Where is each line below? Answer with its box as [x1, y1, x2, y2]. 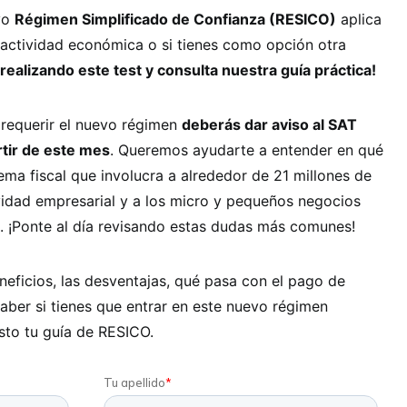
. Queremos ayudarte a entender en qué [110, 141, 383, 160]
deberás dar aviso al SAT [182, 115, 357, 134]
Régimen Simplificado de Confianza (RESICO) [15, 10, 336, 29]
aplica [336, 10, 382, 29]
